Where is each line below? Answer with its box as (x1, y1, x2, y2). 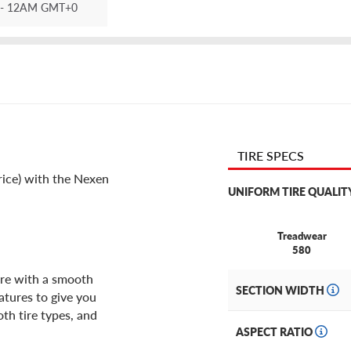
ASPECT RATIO (236, 324, 315, 340)
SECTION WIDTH (236, 282, 327, 299)
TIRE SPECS (237, 147, 304, 165)
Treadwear (277, 228, 327, 244)
